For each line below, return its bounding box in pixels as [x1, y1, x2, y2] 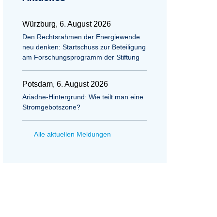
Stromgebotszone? [22, 103, 80, 111]
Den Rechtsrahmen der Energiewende [22, 33, 140, 41]
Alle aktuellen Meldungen [34, 130, 111, 138]
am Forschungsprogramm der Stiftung [22, 53, 139, 61]
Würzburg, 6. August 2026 [22, 20, 111, 28]
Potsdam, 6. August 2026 [22, 80, 108, 88]
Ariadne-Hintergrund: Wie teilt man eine [22, 93, 143, 101]
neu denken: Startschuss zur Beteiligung [22, 43, 146, 51]
